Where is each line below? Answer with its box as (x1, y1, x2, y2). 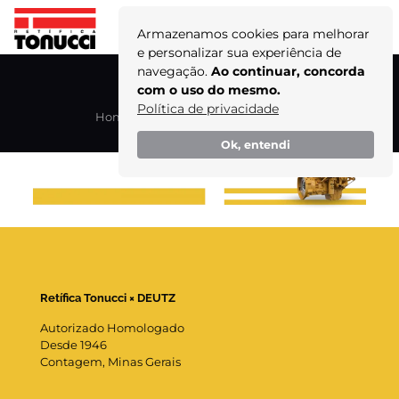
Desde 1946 (40, 337, 107, 352)
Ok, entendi (221, 138, 290, 152)
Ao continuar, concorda (211, 63, 365, 79)
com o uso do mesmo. (137, 82, 281, 98)
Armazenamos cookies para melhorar (137, 26, 370, 42)
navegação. (137, 63, 211, 79)
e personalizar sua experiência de (137, 45, 341, 61)
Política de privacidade (137, 101, 279, 117)
